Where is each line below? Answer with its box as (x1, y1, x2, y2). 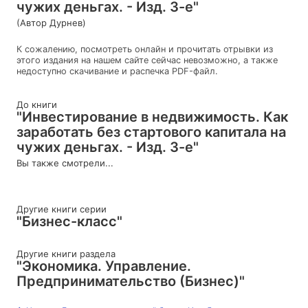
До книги (16, 98, 57, 110)
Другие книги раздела (16, 247, 115, 259)
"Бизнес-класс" (16, 212, 122, 230)
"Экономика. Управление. (16, 257, 191, 274)
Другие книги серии (16, 203, 107, 214)
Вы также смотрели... (16, 157, 113, 168)
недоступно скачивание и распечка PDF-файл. (16, 65, 218, 76)
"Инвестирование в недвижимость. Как (16, 108, 288, 125)
